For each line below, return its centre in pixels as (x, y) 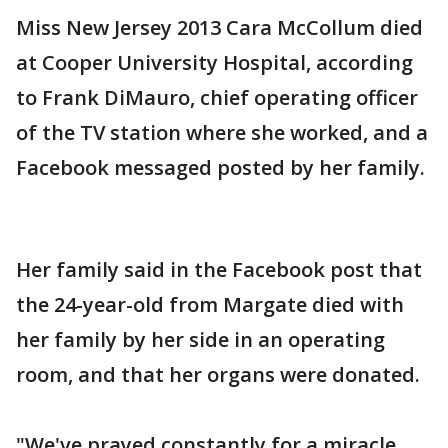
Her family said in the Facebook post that (219, 270)
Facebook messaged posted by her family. (220, 168)
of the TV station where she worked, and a (222, 133)
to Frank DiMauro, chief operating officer (217, 98)
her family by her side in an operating (200, 340)
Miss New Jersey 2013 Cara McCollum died (219, 28)
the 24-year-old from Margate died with (210, 305)
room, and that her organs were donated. (218, 375)
